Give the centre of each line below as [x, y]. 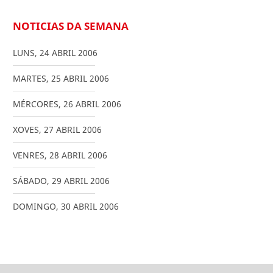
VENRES [29, 155]
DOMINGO [34, 207]
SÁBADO [30, 181]
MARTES [30, 79]
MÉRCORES [36, 104]
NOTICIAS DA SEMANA [71, 26]
